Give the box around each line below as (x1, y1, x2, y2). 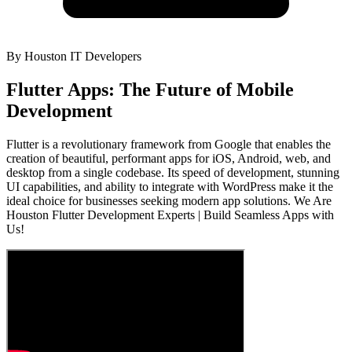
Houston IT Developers (24, 49, 141, 63)
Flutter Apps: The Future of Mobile (6, 79, 294, 100)
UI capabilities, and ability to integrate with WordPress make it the (6, 179, 333, 193)
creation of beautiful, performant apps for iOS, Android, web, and (6, 151, 331, 165)
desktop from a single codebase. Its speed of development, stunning (6, 165, 339, 179)
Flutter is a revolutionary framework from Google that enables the (6, 137, 331, 151)
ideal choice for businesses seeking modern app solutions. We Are (6, 193, 332, 207)
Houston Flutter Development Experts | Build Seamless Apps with (6, 207, 334, 222)
